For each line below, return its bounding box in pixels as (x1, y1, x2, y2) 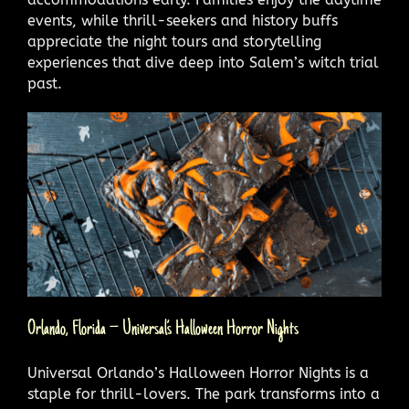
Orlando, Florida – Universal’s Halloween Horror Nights (27, 319, 299, 341)
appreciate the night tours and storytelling (27, 32, 321, 50)
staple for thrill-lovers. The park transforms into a (27, 385, 380, 404)
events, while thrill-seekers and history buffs (27, 11, 338, 29)
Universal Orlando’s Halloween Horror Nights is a (27, 364, 369, 383)
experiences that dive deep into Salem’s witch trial (27, 53, 379, 71)
